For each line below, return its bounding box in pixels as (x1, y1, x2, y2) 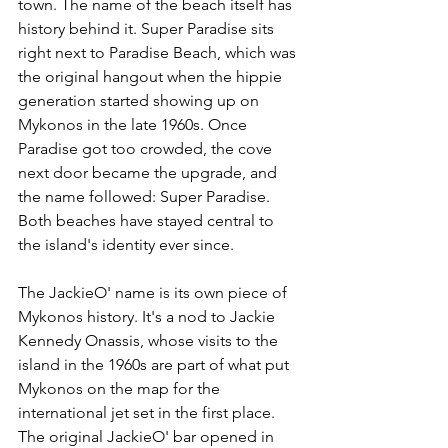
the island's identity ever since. (18, 234, 234, 254)
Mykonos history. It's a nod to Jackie (18, 306, 279, 326)
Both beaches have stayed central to (18, 210, 278, 230)
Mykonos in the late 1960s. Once (18, 114, 251, 134)
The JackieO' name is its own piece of (18, 282, 291, 302)
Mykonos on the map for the (18, 378, 224, 398)
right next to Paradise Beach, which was (18, 42, 300, 62)
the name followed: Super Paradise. (18, 186, 274, 206)
